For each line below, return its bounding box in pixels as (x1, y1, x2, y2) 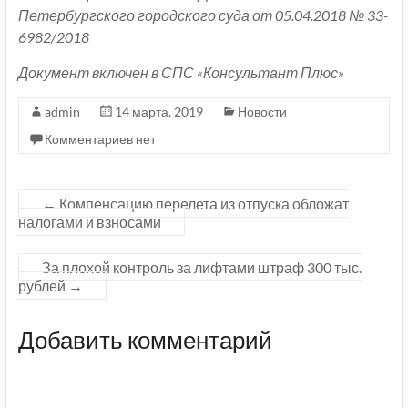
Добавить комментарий (17, 325, 272, 355)
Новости (237, 104, 287, 120)
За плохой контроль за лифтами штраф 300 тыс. (41, 259, 362, 277)
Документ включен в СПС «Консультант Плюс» (17, 64, 344, 82)
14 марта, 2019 (114, 104, 203, 120)
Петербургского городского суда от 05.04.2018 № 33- (17, 6, 388, 25)
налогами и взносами (17, 213, 161, 231)
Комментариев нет (44, 131, 156, 148)
